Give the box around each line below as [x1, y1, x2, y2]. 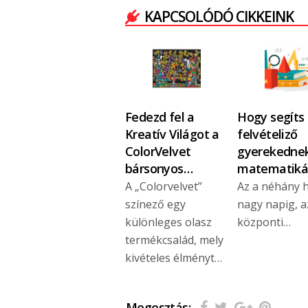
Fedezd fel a [125, 108, 195, 125]
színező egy [125, 196, 186, 212]
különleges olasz [125, 214, 212, 230]
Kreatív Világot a [125, 125, 219, 142]
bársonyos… [125, 159, 193, 177]
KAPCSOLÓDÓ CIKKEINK [144, 7, 294, 27]
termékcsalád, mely [125, 232, 223, 247]
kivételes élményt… [125, 250, 222, 265]
